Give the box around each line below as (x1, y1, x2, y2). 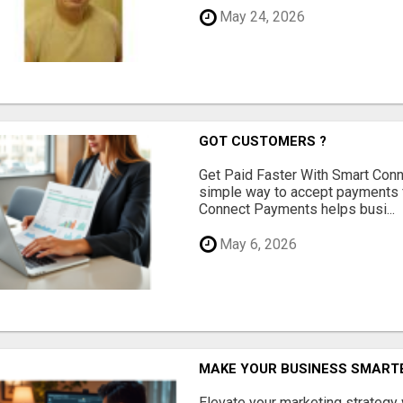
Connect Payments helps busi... (199, 201, 396, 219)
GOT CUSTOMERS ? (199, 133, 327, 150)
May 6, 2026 (216, 235, 298, 253)
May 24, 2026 (216, 8, 306, 26)
